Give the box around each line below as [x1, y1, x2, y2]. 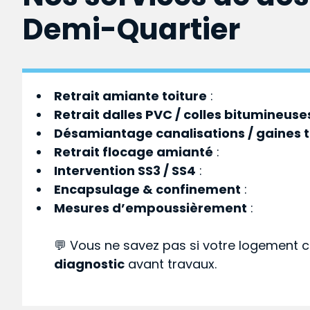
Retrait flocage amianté [54, 143, 214, 161]
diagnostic [54, 255, 125, 273]
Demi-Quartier [22, 8, 240, 50]
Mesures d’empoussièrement [54, 199, 248, 217]
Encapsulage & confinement [54, 180, 241, 198]
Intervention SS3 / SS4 [54, 161, 197, 179]
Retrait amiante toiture [54, 86, 208, 104]
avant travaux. [125, 255, 217, 273]
